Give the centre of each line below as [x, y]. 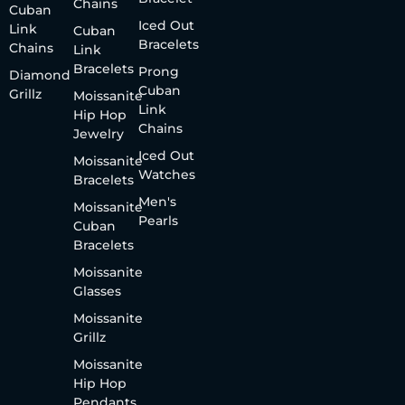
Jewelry [99, 133]
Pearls [158, 220]
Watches [166, 174]
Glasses [98, 291]
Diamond [40, 75]
